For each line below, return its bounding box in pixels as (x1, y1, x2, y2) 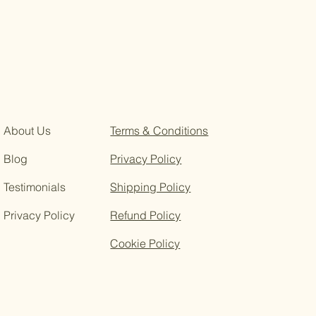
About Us (4, 123, 51, 138)
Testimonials (4, 180, 66, 195)
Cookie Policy (110, 236, 181, 251)
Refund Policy (110, 208, 181, 223)
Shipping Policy (110, 180, 191, 195)
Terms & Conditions (110, 123, 209, 138)
